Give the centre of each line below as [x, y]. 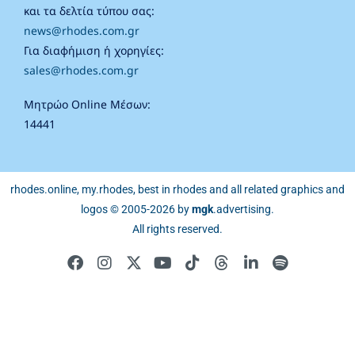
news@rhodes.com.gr [82, 31]
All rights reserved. [177, 229]
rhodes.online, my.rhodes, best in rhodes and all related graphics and [177, 190]
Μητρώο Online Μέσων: [87, 105]
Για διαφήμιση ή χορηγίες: [94, 51]
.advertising [242, 210]
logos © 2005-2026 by [136, 210]
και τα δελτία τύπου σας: [89, 11]
